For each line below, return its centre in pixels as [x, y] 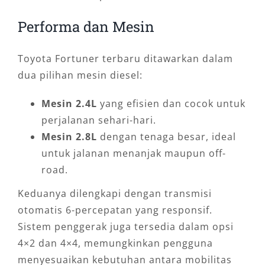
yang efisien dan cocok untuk [171, 103]
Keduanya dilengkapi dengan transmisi [114, 193]
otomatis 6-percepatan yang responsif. [115, 210]
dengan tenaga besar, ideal [166, 136]
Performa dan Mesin [86, 26]
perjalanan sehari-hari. [98, 120]
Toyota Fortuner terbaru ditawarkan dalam [125, 58]
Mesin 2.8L [69, 136]
